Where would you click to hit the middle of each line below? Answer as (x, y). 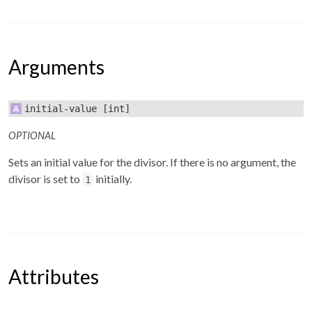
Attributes (54, 276)
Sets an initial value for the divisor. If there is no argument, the (152, 162)
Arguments (56, 67)
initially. (112, 178)
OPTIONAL (32, 135)
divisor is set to (45, 178)
